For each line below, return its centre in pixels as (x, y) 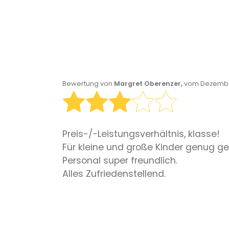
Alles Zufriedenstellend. (114, 174)
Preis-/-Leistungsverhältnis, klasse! (141, 134)
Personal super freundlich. (120, 161)
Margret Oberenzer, (149, 83)
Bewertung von (88, 83)
